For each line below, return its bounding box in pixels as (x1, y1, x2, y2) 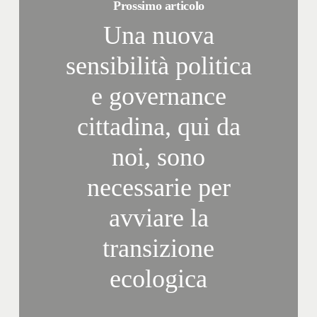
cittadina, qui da (76, 112, 241, 141)
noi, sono (112, 142, 206, 171)
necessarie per (86, 173, 231, 202)
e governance (91, 81, 226, 110)
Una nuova (103, 21, 214, 50)
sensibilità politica (65, 51, 252, 80)
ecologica (110, 264, 208, 293)
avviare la (108, 203, 209, 232)
